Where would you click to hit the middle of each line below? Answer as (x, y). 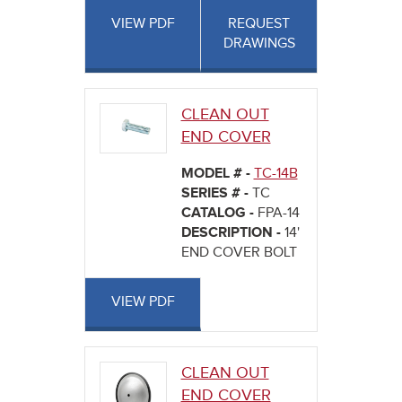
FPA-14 (278, 214)
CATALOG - (219, 214)
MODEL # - (217, 174)
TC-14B (275, 174)
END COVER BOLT (239, 253)
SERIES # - (216, 194)
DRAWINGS (259, 44)
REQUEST (259, 24)
